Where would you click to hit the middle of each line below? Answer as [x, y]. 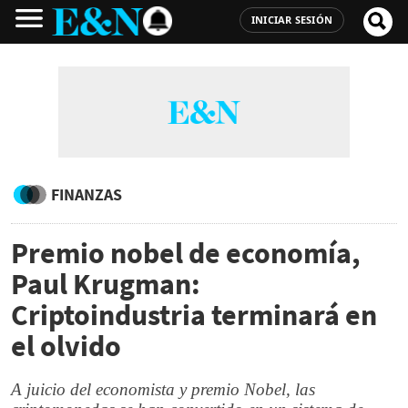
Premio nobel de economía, [186, 253]
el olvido [66, 346]
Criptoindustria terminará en [194, 315]
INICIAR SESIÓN [291, 20]
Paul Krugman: [106, 284]
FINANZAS [87, 194]
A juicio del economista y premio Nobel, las [163, 389]
